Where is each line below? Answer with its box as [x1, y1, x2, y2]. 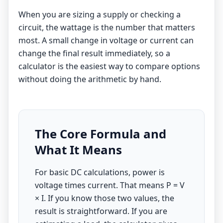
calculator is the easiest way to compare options [18, 61, 200, 72]
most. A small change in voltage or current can [18, 35, 194, 46]
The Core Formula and [35, 125, 166, 142]
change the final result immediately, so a [18, 48, 170, 59]
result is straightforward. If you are [35, 206, 167, 217]
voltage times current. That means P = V [35, 180, 185, 191]
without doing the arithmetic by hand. [18, 74, 161, 85]
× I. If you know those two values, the [35, 193, 174, 204]
